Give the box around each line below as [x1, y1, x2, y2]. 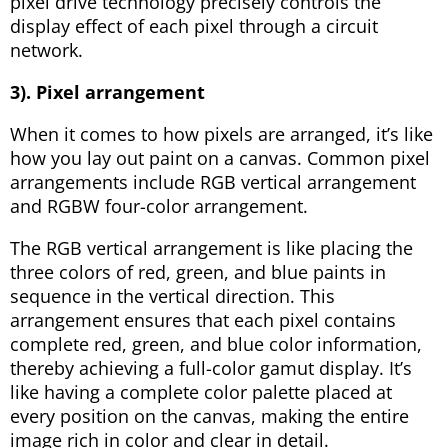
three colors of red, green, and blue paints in [10, 260, 386, 285]
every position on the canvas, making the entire [10, 404, 409, 429]
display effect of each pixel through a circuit [10, 14, 378, 39]
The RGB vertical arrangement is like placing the [10, 236, 413, 261]
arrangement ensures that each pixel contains [10, 308, 396, 333]
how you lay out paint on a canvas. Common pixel [10, 146, 430, 171]
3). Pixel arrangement [10, 80, 205, 105]
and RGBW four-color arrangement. [10, 194, 308, 219]
